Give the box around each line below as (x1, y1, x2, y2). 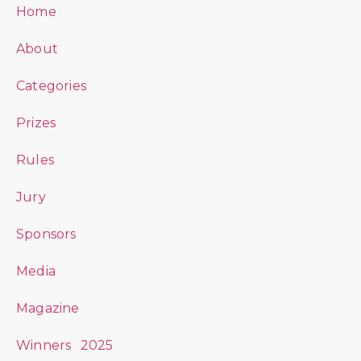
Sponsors (16, 226, 77, 243)
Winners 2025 (16, 338, 114, 354)
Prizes (16, 115, 56, 131)
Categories (16, 78, 86, 94)
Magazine (16, 301, 80, 317)
